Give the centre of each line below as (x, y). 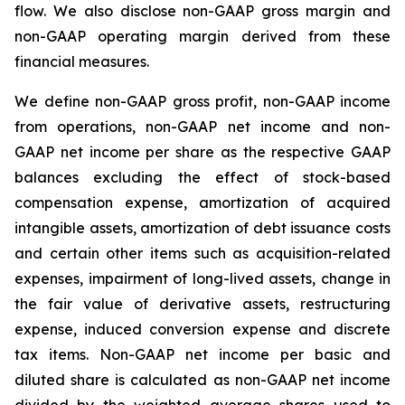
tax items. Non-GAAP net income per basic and (202, 354)
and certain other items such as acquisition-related (202, 253)
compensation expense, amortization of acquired (202, 202)
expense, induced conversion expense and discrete (202, 329)
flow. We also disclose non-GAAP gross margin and (202, 11)
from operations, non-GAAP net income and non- (202, 127)
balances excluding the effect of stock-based (202, 177)
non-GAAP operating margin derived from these (202, 36)
